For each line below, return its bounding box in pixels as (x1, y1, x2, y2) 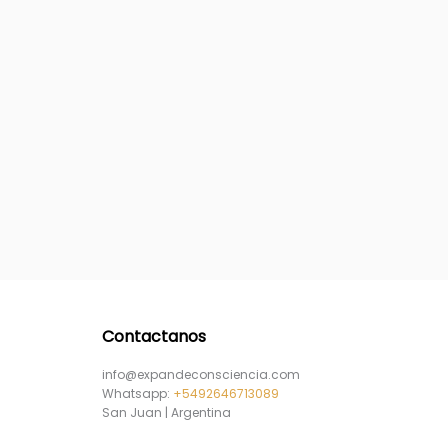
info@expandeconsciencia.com (102, 366, 300, 383)
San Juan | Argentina (102, 404, 231, 421)
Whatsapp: (102, 385, 173, 402)
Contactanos (102, 325, 206, 348)
